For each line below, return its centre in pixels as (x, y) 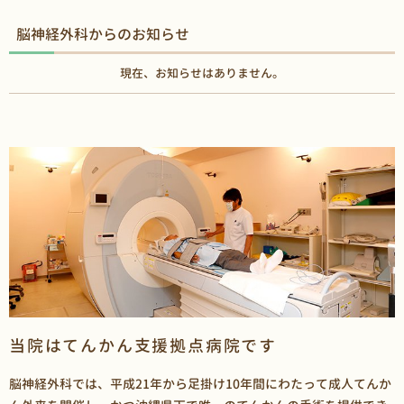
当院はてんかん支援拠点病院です (143, 345)
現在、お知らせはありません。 (202, 73)
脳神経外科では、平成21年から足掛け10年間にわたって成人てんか (200, 383)
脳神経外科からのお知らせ (103, 34)
